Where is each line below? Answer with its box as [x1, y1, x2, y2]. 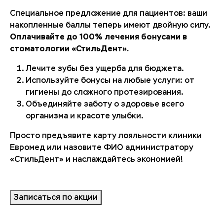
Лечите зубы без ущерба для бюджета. [26, 63, 184, 73]
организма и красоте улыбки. [26, 110, 144, 120]
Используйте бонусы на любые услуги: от [26, 75, 194, 85]
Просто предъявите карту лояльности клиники [10, 130, 202, 140]
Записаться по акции [14, 192, 98, 202]
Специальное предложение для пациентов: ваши [10, 8, 207, 18]
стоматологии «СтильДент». [10, 43, 129, 54]
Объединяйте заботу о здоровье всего [26, 99, 184, 109]
